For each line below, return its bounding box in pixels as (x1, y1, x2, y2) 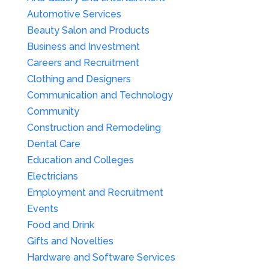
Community (26, 105, 79, 117)
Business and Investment (26, 40, 140, 52)
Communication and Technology (26, 89, 173, 101)
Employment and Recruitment (26, 186, 163, 198)
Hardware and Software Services (26, 251, 175, 263)
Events (26, 202, 58, 214)
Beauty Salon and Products (26, 24, 150, 36)
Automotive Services (26, 8, 121, 20)
